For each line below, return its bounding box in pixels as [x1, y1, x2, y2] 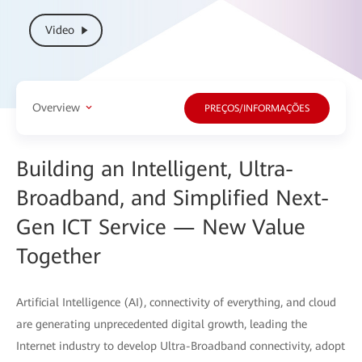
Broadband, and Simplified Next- [16, 185, 329, 210]
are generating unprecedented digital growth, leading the [16, 317, 307, 330]
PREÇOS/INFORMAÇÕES [204, 103, 309, 115]
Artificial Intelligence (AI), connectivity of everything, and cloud [16, 295, 336, 309]
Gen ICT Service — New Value [16, 214, 305, 239]
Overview [32, 101, 80, 115]
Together [16, 243, 101, 268]
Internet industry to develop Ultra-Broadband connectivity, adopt [16, 339, 345, 352]
